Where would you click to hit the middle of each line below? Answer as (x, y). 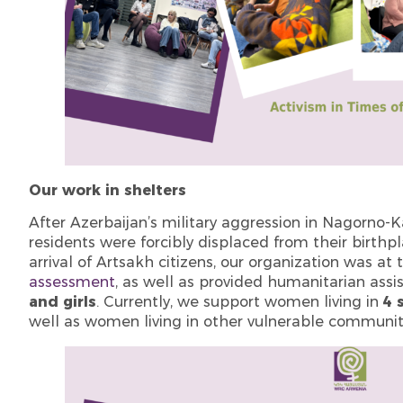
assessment (72, 282)
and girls (63, 302)
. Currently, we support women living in (240, 302)
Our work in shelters (107, 190)
